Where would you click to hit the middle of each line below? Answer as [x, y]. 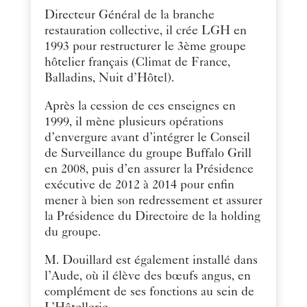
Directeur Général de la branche [129, 15]
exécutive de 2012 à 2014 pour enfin [139, 185]
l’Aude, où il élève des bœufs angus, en [147, 277]
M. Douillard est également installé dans [151, 261]
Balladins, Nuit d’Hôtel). [109, 78]
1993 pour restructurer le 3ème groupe [145, 47]
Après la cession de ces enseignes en [140, 107]
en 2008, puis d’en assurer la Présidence [149, 170]
